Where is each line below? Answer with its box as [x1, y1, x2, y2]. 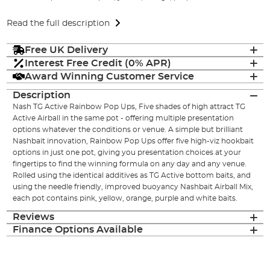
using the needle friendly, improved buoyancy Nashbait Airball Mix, [13, 183, 254, 191]
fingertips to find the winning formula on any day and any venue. [13, 160, 247, 168]
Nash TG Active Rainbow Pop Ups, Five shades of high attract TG [13, 103, 246, 111]
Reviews [13, 212, 55, 222]
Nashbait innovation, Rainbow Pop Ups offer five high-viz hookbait [13, 137, 254, 145]
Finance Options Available [13, 225, 143, 235]
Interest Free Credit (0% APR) [25, 58, 172, 68]
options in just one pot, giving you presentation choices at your [13, 149, 242, 157]
